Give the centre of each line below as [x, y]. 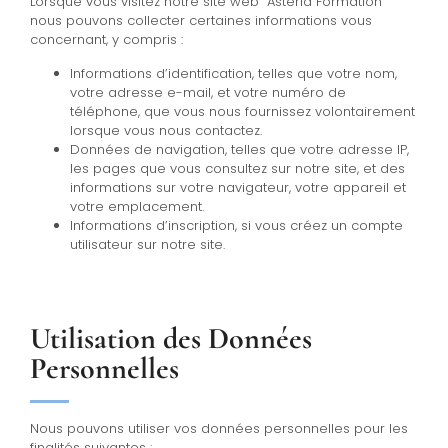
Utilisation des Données [171, 338]
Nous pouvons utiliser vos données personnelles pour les [219, 428]
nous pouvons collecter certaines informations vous [201, 21]
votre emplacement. [137, 206]
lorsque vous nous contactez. [166, 130]
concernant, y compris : [106, 40]
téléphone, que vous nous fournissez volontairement [242, 111]
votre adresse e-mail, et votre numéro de [208, 92]
